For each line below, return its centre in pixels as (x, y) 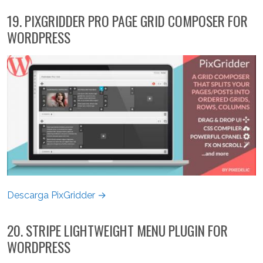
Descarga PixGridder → (57, 195)
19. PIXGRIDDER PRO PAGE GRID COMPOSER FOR (127, 21)
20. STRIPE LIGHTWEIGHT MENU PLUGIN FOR (117, 231)
